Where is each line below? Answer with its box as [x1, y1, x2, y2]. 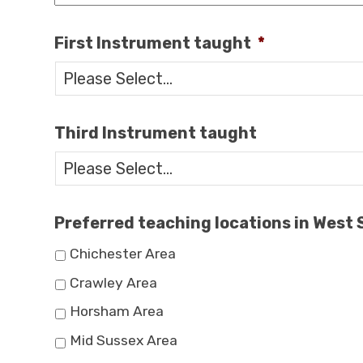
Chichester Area [70, 245, 177, 262]
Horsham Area [70, 303, 164, 320]
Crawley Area [70, 274, 158, 291]
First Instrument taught [54, 33, 252, 53]
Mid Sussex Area [70, 332, 178, 349]
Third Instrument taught [54, 123, 258, 143]
